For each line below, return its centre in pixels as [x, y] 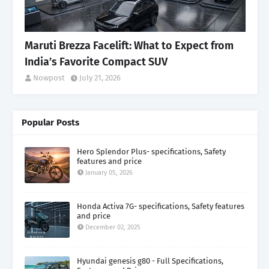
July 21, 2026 [100, 77]
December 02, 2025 [113, 227]
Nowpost [49, 77]
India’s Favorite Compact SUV [96, 62]
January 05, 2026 [109, 172]
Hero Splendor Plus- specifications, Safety [151, 151]
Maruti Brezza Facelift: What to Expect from [129, 45]
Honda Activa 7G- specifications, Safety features [161, 206]
